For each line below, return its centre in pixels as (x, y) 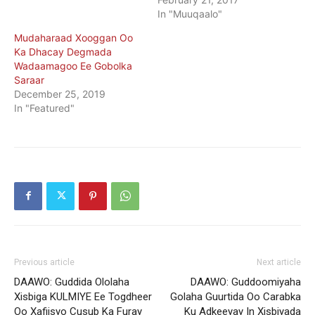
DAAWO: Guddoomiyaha (246, 282)
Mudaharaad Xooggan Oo (73, 37)
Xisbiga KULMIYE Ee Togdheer (83, 296)
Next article (279, 262)
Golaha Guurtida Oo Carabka (236, 296)
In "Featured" (44, 108)
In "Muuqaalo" (190, 13)
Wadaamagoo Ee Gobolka (73, 65)
